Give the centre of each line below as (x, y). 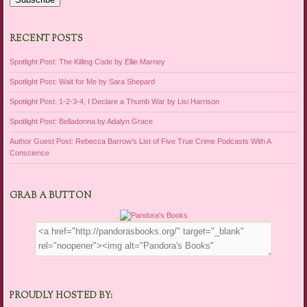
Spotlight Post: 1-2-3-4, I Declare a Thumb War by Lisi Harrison (114, 102)
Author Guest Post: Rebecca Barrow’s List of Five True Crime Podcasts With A (140, 142)
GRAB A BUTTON (50, 196)
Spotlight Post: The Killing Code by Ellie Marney (87, 62)
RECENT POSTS (46, 39)
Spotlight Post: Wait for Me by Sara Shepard (82, 82)
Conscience (29, 153)
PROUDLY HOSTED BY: (61, 296)
